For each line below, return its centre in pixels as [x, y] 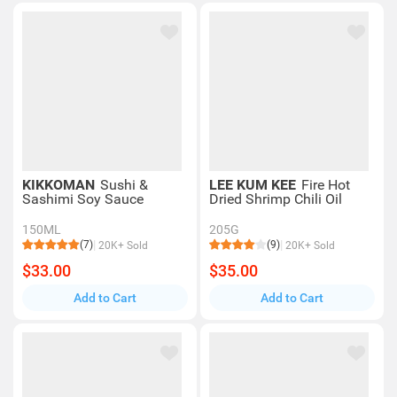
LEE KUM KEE [254, 185]
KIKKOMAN [60, 185]
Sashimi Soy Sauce [83, 199]
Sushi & [124, 185]
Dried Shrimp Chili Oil [276, 199]
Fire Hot [326, 185]
